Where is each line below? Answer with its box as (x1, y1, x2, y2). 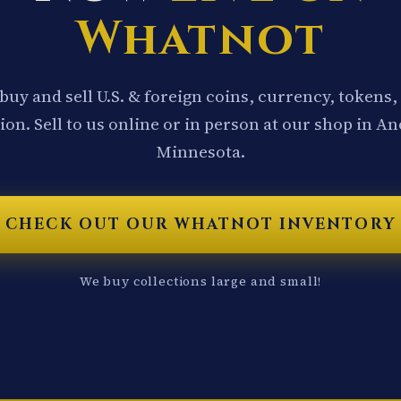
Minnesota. (156, 140, 245, 164)
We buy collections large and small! (79, 272, 322, 291)
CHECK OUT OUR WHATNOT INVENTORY (5, 214, 396, 235)
